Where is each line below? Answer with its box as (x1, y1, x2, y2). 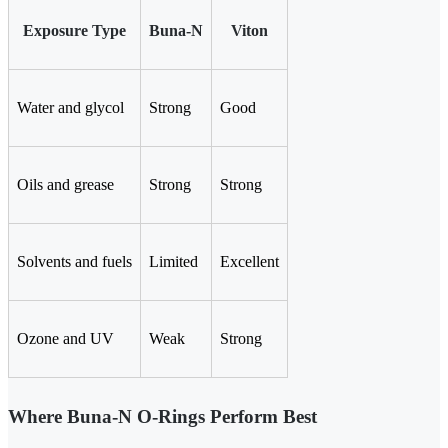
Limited (149, 253, 198, 271)
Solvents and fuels (17, 253, 132, 271)
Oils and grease (17, 176, 114, 194)
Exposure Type (23, 22, 126, 40)
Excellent (220, 253, 279, 271)
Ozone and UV (17, 330, 114, 348)
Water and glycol (17, 99, 124, 117)
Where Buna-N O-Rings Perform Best (8, 406, 317, 428)
